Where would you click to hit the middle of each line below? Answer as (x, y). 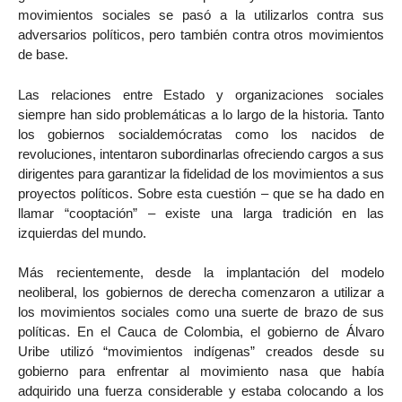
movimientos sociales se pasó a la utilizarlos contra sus (201, 14)
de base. (43, 54)
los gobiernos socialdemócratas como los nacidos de (201, 134)
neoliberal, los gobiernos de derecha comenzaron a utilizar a (201, 293)
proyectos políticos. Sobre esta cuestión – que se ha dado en (201, 193)
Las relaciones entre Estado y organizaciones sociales (201, 94)
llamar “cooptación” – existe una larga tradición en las (201, 213)
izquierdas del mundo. (82, 232)
